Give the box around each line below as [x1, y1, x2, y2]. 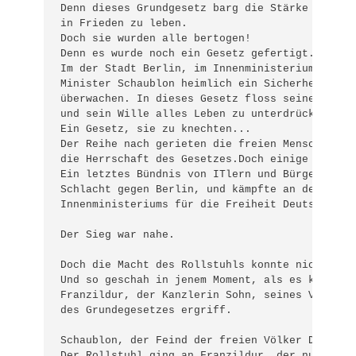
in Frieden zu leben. [60, 17, 188, 30]
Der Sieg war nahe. [60, 229, 176, 242]
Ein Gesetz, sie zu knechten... [60, 123, 252, 136]
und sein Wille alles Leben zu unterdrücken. [60, 108, 335, 121]
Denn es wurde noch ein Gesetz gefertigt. [60, 48, 315, 60]
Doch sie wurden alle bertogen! [60, 33, 252, 45]
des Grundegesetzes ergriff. [60, 304, 233, 317]
